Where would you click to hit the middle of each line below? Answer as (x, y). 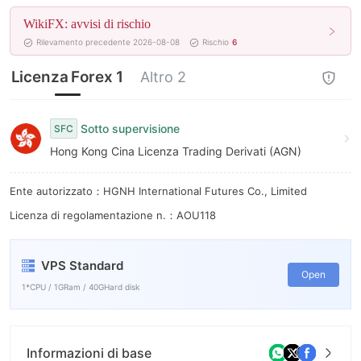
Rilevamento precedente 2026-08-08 (108, 42)
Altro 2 (163, 77)
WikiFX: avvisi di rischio (87, 24)
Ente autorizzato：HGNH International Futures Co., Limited (158, 191)
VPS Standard (82, 265)
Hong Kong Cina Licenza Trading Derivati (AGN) (176, 151)
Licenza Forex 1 (67, 77)
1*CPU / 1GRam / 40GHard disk (81, 286)
